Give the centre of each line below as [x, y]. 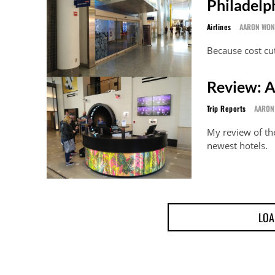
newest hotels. [237, 146]
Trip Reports [226, 109]
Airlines [219, 27]
